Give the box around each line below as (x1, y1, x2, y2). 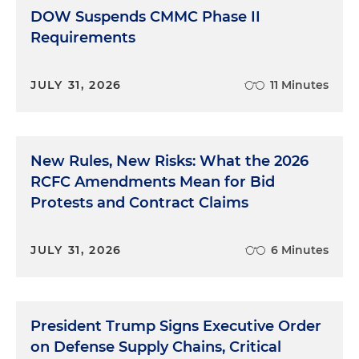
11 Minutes (270, 78, 329, 92)
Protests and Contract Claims (30, 194, 248, 212)
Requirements (30, 29, 135, 46)
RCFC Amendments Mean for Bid (30, 173, 275, 191)
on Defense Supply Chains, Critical (30, 338, 281, 356)
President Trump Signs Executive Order (30, 317, 321, 335)
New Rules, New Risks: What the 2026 (30, 152, 309, 170)
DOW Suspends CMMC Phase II (30, 8, 260, 26)
